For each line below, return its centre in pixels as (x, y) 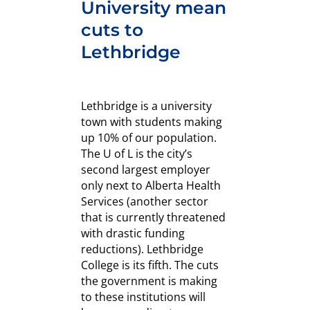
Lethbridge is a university (146, 106)
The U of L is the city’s (137, 154)
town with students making (152, 122)
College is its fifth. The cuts (150, 265)
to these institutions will (143, 297)
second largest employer (146, 170)
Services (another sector (145, 202)
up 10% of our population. (149, 138)
